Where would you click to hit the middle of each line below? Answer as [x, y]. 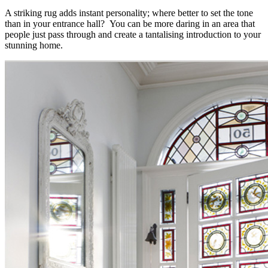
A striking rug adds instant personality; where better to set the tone [129, 13]
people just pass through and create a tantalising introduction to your [133, 35]
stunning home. [34, 45]
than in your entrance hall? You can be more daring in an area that [130, 24]
